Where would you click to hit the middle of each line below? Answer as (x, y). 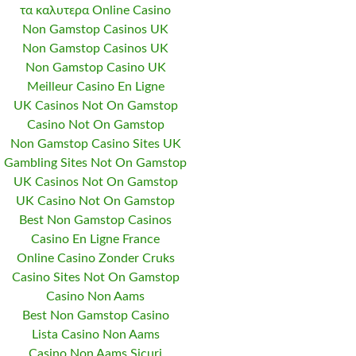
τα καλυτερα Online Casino (95, 10)
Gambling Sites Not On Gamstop (95, 163)
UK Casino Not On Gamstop (95, 201)
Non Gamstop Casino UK (95, 67)
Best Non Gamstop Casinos (95, 220)
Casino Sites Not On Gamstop (95, 277)
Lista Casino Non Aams (95, 334)
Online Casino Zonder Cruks (95, 258)
